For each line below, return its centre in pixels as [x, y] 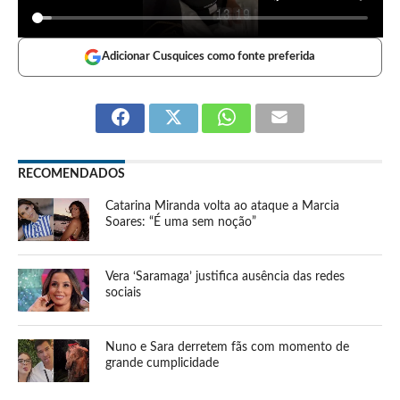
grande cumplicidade [162, 362]
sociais [124, 292]
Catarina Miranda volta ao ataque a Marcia [223, 205]
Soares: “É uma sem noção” [181, 221]
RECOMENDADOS [71, 173]
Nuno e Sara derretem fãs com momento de [228, 346]
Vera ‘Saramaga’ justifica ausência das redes [225, 276]
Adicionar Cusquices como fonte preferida [209, 56]
